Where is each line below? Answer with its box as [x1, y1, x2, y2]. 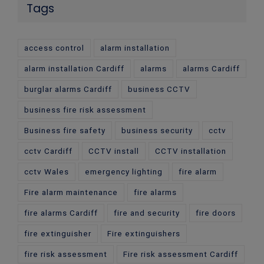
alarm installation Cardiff [24, 64, 124, 74]
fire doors [196, 208, 236, 218]
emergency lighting [85, 167, 163, 177]
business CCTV [128, 84, 190, 94]
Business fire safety [24, 126, 105, 136]
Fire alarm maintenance [24, 187, 118, 197]
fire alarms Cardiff [24, 208, 98, 218]
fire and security [114, 208, 180, 218]
